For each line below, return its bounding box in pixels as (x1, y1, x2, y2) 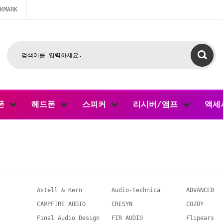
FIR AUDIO (111, 215, 143, 222)
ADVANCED (186, 187, 214, 194)
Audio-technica (111, 187, 160, 194)
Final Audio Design (37, 215, 100, 222)
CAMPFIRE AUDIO (37, 201, 86, 208)
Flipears (186, 215, 214, 222)
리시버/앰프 (133, 100, 183, 109)
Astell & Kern (37, 187, 82, 194)
